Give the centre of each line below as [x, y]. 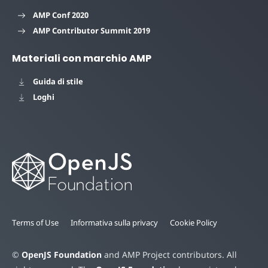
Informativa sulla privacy [114, 222]
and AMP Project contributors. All [169, 254]
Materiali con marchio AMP [82, 59]
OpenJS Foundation [62, 254]
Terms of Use [35, 222]
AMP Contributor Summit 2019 [92, 31]
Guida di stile [58, 82]
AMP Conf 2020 [61, 15]
